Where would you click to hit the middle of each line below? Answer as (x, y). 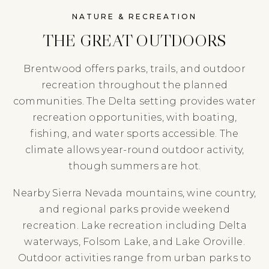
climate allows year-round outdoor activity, (134, 150)
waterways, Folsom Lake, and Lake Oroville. (134, 241)
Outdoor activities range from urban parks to (134, 258)
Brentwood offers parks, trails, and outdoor (134, 68)
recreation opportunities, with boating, (134, 117)
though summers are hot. (134, 166)
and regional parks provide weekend (134, 209)
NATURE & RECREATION (134, 16)
